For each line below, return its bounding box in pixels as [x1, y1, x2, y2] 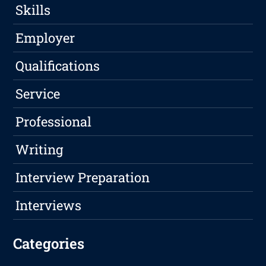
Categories [13, 234, 85, 254]
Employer [15, 29, 75, 47]
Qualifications [15, 57, 100, 75]
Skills [15, 1, 51, 19]
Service [15, 85, 61, 103]
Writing [15, 141, 64, 159]
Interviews [15, 197, 82, 214]
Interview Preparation [15, 169, 150, 186]
